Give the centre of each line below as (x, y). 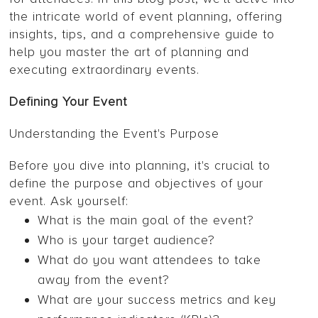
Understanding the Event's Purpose (115, 134)
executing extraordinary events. (105, 70)
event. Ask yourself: (69, 201)
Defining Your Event (68, 102)
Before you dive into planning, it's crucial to (140, 166)
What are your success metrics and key (157, 300)
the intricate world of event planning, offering (146, 17)
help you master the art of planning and (130, 52)
